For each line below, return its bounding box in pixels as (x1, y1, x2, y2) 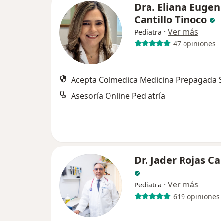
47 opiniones (173, 38, 216, 48)
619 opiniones (173, 191, 220, 201)
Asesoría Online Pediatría (71, 90, 165, 101)
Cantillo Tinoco (134, 13, 207, 26)
